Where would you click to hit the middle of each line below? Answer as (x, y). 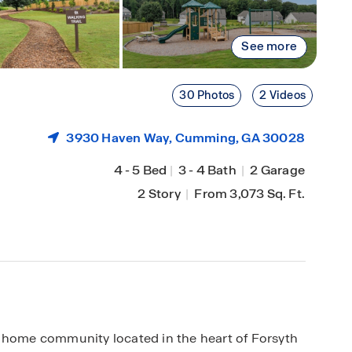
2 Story (160, 194)
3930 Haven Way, (121, 138)
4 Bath (217, 170)
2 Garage (276, 170)
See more (269, 46)
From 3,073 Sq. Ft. (248, 194)
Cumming (205, 138)
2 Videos (282, 95)
